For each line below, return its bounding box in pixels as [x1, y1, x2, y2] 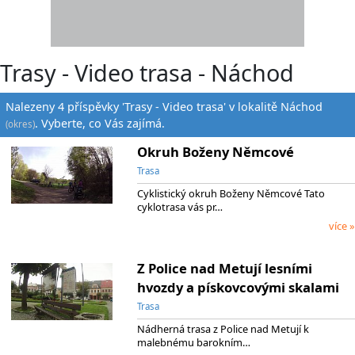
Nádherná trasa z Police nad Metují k [136, 321, 309, 336]
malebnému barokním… [136, 334, 250, 349]
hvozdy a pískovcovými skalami [136, 278, 339, 297]
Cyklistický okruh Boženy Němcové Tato [136, 185, 325, 200]
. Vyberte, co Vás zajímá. [35, 115, 166, 131]
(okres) [6, 117, 36, 130]
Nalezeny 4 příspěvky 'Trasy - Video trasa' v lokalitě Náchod [6, 98, 323, 114]
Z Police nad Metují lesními [136, 259, 312, 278]
